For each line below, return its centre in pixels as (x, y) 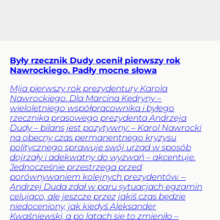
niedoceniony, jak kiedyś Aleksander (83, 206)
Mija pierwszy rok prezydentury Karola (89, 88)
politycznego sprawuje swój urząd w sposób (100, 147)
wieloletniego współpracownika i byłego (92, 108)
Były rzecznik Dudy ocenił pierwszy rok (95, 60)
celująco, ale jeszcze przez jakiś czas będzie (98, 196)
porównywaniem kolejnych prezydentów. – (98, 177)
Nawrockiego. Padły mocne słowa (83, 70)
